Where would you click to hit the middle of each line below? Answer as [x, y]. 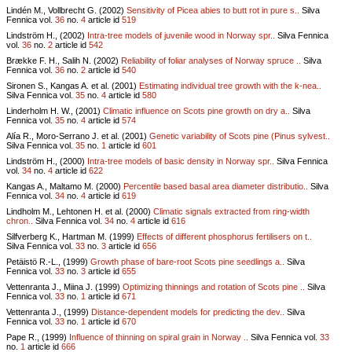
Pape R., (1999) [38, 337]
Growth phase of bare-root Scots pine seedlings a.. [187, 261]
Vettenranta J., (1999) [49, 312]
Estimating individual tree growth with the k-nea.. [230, 85]
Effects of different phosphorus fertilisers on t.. [224, 236]
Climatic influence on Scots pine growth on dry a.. [196, 110]
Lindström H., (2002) [47, 35]
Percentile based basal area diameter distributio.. [216, 186]
